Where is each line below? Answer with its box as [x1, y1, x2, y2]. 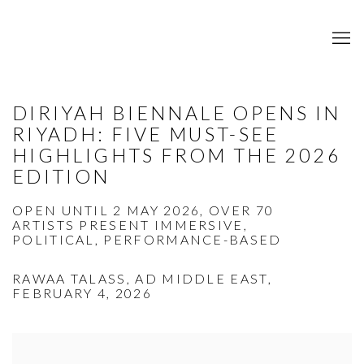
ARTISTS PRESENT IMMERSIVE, [12, 217, 249, 233]
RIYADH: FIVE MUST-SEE [12, 123, 279, 146]
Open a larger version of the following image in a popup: [12, 340, 355, 358]
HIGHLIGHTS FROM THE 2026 [12, 144, 341, 167]
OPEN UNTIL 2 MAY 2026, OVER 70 [12, 202, 275, 219]
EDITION [12, 165, 110, 188]
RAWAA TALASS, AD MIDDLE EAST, [12, 271, 272, 287]
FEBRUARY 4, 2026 [12, 285, 152, 301]
